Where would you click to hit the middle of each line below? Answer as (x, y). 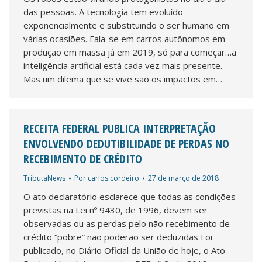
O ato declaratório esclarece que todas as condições (130, 196)
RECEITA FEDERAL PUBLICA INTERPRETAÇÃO (120, 128)
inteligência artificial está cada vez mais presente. (123, 65)
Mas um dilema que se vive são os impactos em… (123, 79)
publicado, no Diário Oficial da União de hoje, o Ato (124, 250)
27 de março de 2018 (183, 178)
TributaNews (44, 178)
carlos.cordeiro (113, 178)
